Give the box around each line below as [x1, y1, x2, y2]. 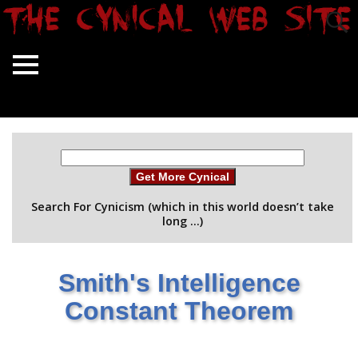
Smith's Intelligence [58, 268, 300, 298]
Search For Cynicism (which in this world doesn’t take [30, 199, 334, 215]
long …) [161, 213, 203, 229]
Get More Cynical [135, 170, 229, 184]
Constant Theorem [65, 296, 293, 326]
